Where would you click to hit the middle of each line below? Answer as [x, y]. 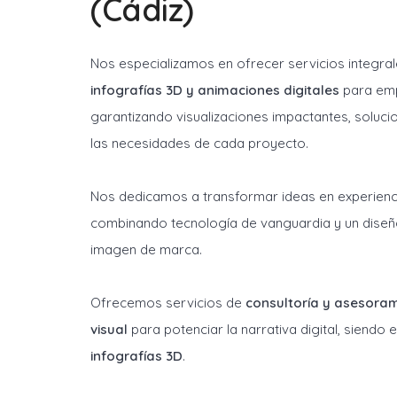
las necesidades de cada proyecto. [199, 143]
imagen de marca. [146, 249]
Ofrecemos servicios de [168, 303]
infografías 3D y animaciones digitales [215, 90]
